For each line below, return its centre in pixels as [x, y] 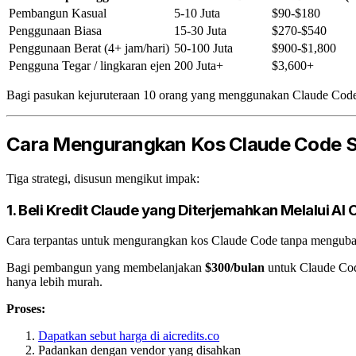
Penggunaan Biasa [55, 31]
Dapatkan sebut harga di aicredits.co [129, 336]
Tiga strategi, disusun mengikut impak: [103, 178]
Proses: [26, 309]
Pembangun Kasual [58, 13]
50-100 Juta [203, 48]
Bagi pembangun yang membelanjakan [106, 268]
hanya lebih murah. [54, 282]
